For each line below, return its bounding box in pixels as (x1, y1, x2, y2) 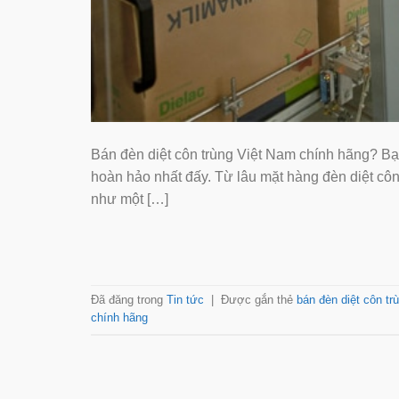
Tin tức (167, 293, 204, 307)
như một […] (91, 191, 168, 207)
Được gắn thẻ (221, 293, 297, 307)
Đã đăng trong (91, 293, 167, 307)
